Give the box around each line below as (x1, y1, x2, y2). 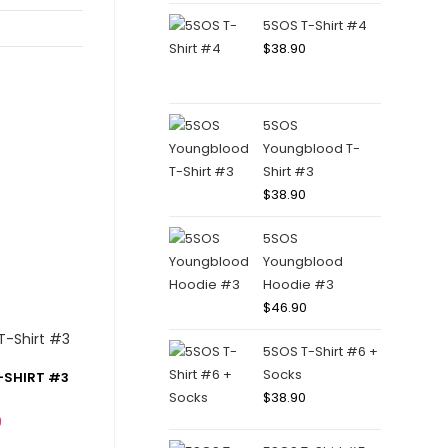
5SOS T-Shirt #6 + (262, 342, 378, 361)
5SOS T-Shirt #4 (262, 16, 367, 35)
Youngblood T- (262, 139, 360, 158)
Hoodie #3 (262, 275, 334, 294)
